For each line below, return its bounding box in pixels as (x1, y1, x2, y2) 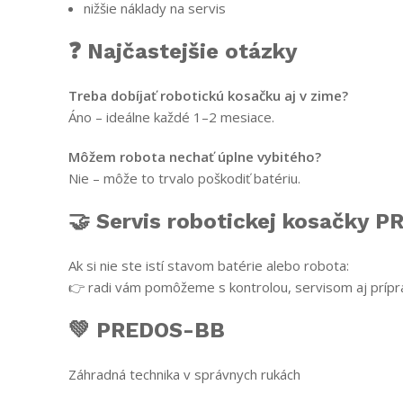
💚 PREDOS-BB (68, 317, 225, 343)
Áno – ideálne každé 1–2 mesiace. (68, 107, 274, 126)
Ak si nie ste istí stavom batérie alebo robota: (68, 255, 349, 274)
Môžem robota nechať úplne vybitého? (68, 147, 321, 166)
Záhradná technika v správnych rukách (68, 364, 300, 383)
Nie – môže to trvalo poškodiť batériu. (68, 168, 300, 187)
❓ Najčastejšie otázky (68, 38, 298, 64)
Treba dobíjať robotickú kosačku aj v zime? (68, 85, 348, 104)
